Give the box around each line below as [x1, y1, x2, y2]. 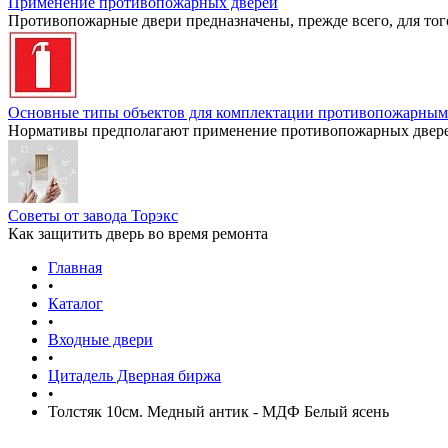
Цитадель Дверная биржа [48, 367, 221, 384]
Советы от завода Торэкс [8, 207, 178, 224]
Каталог [48, 295, 103, 312]
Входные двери [48, 331, 153, 348]
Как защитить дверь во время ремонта [8, 225, 268, 242]
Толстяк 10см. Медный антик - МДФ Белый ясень [48, 403, 389, 420]
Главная [48, 259, 102, 276]
